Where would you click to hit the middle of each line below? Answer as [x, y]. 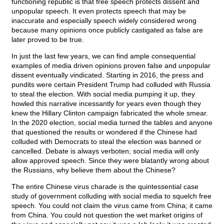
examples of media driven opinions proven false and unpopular [111, 66]
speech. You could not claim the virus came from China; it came [112, 206]
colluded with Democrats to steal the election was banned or [106, 142]
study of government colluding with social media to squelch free [111, 196]
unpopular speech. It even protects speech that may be [99, 11]
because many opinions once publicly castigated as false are [107, 30]
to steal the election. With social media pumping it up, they [103, 94]
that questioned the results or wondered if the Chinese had [104, 132]
